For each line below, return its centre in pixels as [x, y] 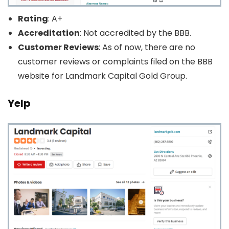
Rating [33, 19]
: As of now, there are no [147, 47]
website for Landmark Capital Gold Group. [102, 76]
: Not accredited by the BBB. [135, 33]
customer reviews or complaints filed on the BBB [115, 62]
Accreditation [49, 33]
